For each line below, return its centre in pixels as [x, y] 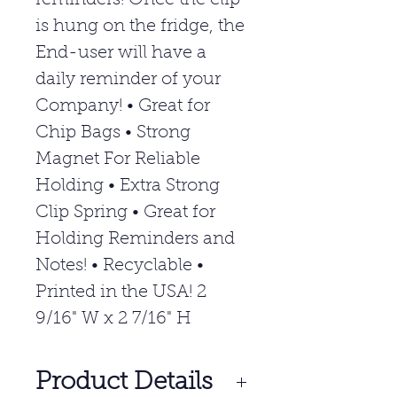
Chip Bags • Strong [113, 133]
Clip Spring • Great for [125, 213]
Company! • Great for [123, 107]
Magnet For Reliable [118, 160]
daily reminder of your [128, 80]
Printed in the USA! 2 [121, 293]
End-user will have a [121, 54]
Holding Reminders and [135, 240]
